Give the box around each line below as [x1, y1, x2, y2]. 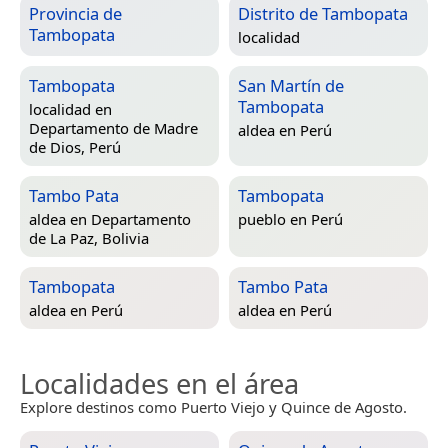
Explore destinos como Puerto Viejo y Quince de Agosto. [20, 397, 407, 418]
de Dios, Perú [29, 137, 121, 158]
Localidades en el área [20, 365, 299, 403]
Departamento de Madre [29, 118, 198, 139]
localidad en [29, 99, 112, 120]
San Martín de [238, 74, 344, 98]
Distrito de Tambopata [238, 2, 408, 26]
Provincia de [29, 2, 122, 26]
